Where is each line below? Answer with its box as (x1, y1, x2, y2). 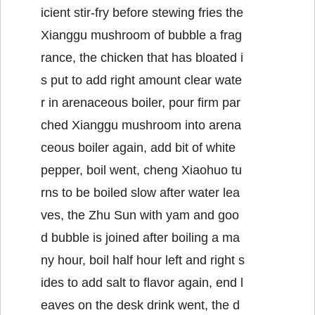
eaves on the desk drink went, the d (41, 298, 240, 313)
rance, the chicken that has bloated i (41, 51, 243, 65)
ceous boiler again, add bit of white (41, 141, 236, 155)
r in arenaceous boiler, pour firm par (41, 96, 240, 110)
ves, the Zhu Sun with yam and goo (41, 208, 239, 223)
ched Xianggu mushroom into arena (41, 118, 241, 133)
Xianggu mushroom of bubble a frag (41, 28, 242, 43)
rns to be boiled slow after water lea (41, 186, 240, 200)
